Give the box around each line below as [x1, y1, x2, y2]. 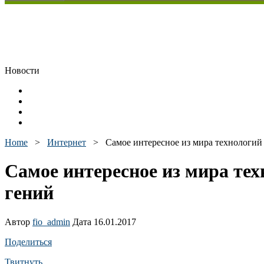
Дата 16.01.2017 [70, 216, 136, 227]
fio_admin [32, 216, 70, 227]
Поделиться [5, 236, 52, 247]
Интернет [47, 137, 86, 147]
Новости [5, 65, 39, 75]
